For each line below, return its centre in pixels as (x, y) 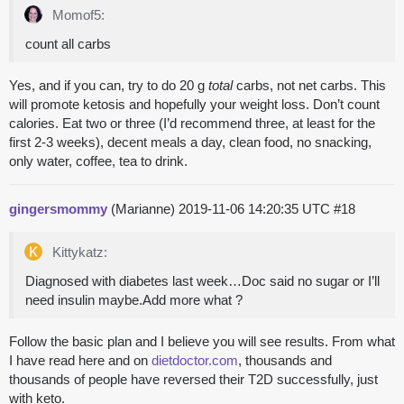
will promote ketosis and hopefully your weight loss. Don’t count (194, 105)
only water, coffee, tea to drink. (98, 161)
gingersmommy (58, 209)
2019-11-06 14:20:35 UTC (256, 209)
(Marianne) (143, 209)
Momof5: (77, 15)
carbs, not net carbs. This (309, 86)
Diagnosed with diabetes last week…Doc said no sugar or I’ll (202, 281)
